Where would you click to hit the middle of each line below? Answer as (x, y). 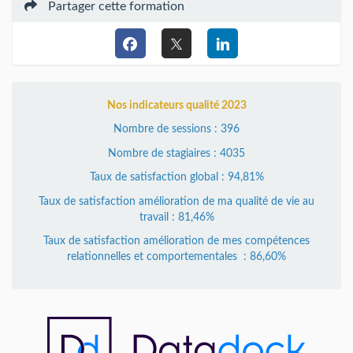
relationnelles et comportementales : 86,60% (176, 257)
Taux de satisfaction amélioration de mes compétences (176, 241)
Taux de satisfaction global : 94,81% (176, 177)
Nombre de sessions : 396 (176, 129)
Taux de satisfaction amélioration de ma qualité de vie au (176, 201)
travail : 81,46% (176, 217)
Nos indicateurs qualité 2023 (176, 105)
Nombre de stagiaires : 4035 (176, 153)
